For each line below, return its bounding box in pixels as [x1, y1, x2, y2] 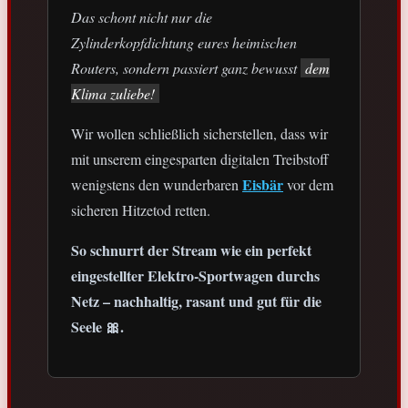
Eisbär [242, 174, 283, 196]
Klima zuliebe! [71, 84, 155, 104]
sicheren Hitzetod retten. [71, 200, 210, 220]
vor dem [283, 175, 333, 195]
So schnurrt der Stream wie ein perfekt [71, 240, 311, 261]
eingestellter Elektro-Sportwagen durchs [71, 265, 320, 287]
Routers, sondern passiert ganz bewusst [71, 58, 301, 78]
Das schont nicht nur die [71, 7, 212, 27]
